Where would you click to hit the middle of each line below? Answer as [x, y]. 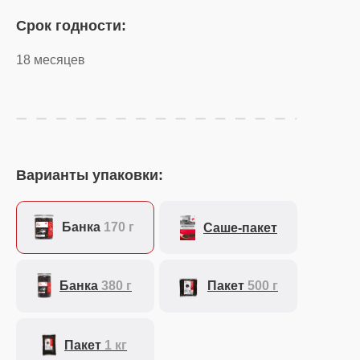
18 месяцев [51, 60]
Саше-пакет [240, 228]
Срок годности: [71, 26]
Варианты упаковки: [90, 176]
